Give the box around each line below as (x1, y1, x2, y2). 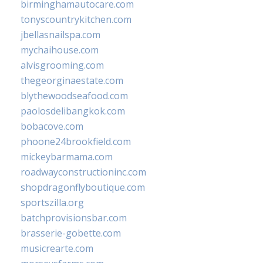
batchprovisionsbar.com (21, 211, 127, 225)
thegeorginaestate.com (21, 74, 123, 87)
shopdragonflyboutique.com (21, 181, 145, 194)
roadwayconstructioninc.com (21, 166, 146, 179)
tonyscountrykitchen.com (21, 13, 131, 26)
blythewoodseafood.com (21, 89, 128, 103)
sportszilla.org (21, 196, 84, 210)
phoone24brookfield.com (21, 135, 131, 149)
